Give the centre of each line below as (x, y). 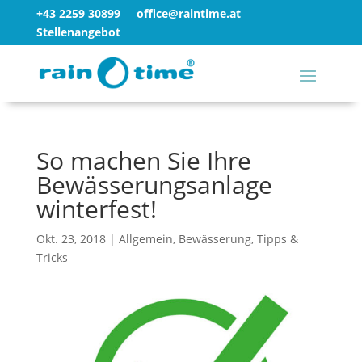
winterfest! (96, 209)
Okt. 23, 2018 (71, 239)
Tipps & (277, 239)
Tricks (52, 257)
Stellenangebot (78, 32)
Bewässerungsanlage (154, 185)
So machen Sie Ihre (143, 160)
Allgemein (145, 239)
